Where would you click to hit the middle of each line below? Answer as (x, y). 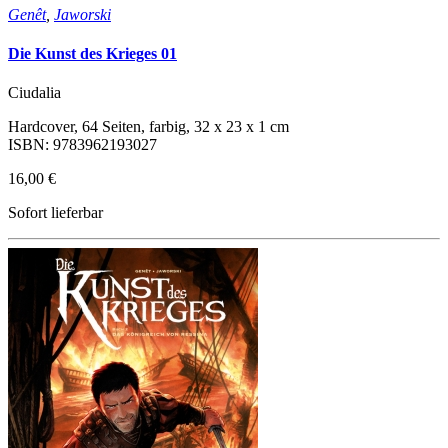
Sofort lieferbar (55, 213)
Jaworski (82, 14)
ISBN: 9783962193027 (82, 145)
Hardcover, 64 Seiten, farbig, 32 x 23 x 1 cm (148, 127)
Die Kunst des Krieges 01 (92, 53)
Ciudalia (34, 93)
